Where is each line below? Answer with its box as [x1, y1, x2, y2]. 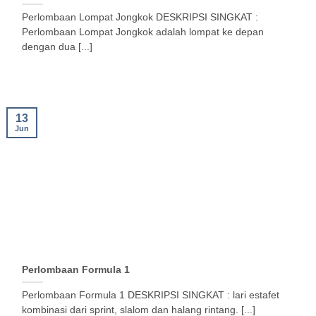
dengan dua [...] [22, 42, 93, 53]
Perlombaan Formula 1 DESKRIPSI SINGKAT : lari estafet [22, 289, 280, 300]
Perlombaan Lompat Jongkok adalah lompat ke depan [22, 27, 265, 38]
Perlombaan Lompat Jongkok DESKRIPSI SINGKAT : [22, 12, 259, 23]
